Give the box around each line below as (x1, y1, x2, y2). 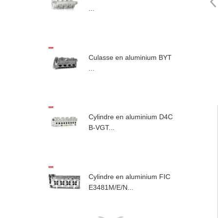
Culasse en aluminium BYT (89, 53, 172, 61)
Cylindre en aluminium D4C (89, 113, 173, 121)
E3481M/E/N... (89, 183, 133, 191)
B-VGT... (89, 124, 114, 132)
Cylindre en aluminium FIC (89, 172, 170, 181)
